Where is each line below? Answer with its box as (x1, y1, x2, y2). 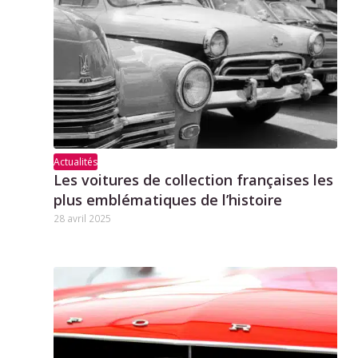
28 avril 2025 (54, 212, 111, 225)
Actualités (54, 155, 97, 169)
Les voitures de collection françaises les (54, 170, 333, 190)
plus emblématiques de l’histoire (54, 190, 282, 210)
